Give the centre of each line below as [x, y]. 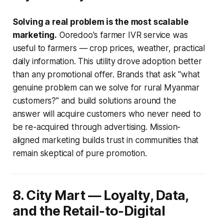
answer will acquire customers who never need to [107, 114]
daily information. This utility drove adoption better [107, 61]
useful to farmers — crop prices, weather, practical [109, 48]
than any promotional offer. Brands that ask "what [106, 74]
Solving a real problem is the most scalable [100, 22]
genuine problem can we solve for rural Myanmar [106, 87]
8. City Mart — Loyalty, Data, [100, 195]
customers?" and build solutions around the [94, 100]
